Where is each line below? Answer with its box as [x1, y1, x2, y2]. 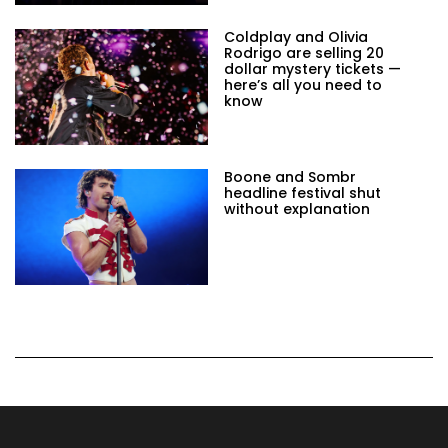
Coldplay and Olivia [224, 27, 368, 48]
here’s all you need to [224, 75, 382, 96]
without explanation [224, 199, 370, 220]
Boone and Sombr [224, 167, 356, 188]
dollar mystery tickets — [224, 59, 401, 80]
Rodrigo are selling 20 [224, 43, 384, 64]
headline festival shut [224, 183, 381, 204]
